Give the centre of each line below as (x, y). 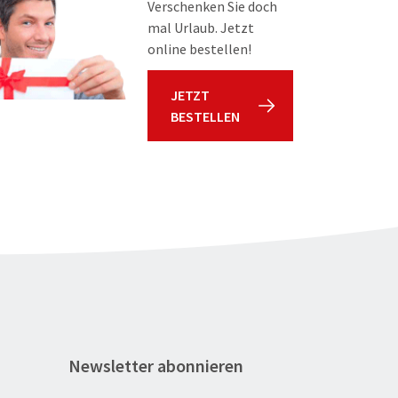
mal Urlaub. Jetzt (201, 28)
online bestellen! (199, 49)
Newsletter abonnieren (156, 366)
